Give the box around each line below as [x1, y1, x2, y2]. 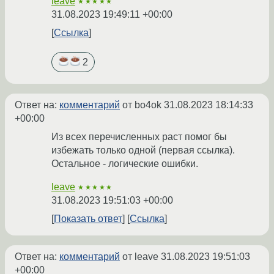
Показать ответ [54, 213, 122, 224]
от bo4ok [120, 100, 164, 111]
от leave [120, 251, 161, 262]
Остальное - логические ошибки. [51, 158, 198, 169]
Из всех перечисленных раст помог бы [51, 131, 227, 143]
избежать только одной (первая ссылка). [51, 145, 235, 156]
